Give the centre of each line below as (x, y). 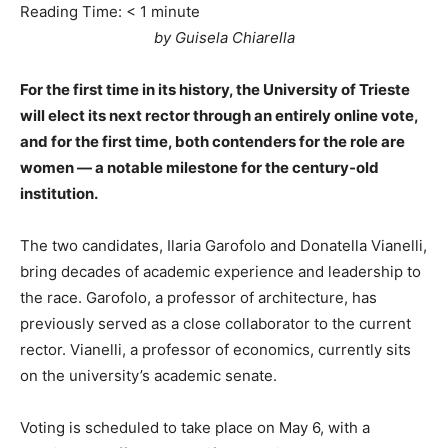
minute (175, 11)
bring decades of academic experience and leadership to (220, 271)
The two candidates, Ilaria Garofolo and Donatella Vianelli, (223, 245)
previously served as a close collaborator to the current (215, 323)
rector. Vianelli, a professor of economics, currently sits (215, 349)
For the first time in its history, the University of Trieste (215, 89)
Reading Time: (73, 11)
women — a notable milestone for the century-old (199, 167)
